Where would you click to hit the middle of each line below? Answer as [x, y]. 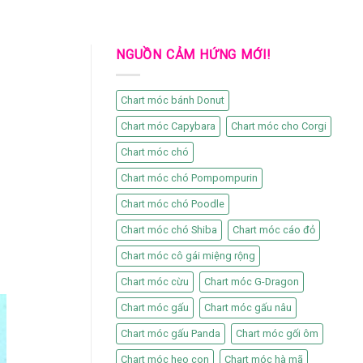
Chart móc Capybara [168, 126]
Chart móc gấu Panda [171, 333]
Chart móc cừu [155, 281]
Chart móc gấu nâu [248, 307]
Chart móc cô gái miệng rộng [188, 255]
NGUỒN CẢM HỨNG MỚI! [194, 55]
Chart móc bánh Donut [173, 100]
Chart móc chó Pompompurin [189, 177]
